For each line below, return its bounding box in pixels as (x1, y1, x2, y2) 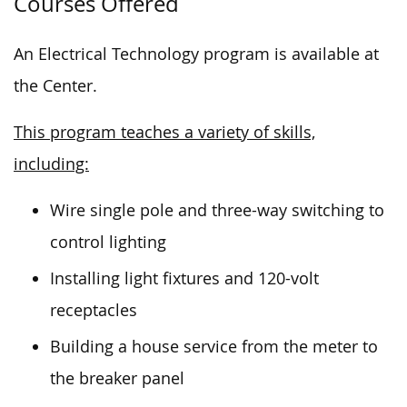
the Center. (14, 74, 97, 96)
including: (14, 153, 89, 174)
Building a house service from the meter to (50, 335, 378, 357)
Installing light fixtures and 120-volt (50, 267, 319, 289)
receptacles (50, 299, 137, 321)
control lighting (50, 231, 166, 253)
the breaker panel (50, 367, 184, 389)
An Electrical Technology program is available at (14, 43, 379, 65)
